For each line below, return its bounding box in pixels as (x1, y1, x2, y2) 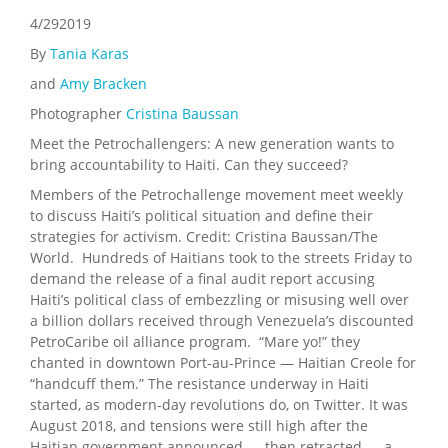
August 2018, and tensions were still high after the (30, 415, 368, 435)
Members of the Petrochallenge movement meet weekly (30, 184, 403, 204)
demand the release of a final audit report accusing (30, 268, 375, 288)
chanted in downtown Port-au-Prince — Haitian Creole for (30, 352, 416, 372)
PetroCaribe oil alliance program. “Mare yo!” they (30, 331, 360, 351)
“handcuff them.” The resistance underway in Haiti (30, 373, 369, 393)
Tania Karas (50, 43, 129, 63)
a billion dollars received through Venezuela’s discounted (30, 310, 414, 330)
